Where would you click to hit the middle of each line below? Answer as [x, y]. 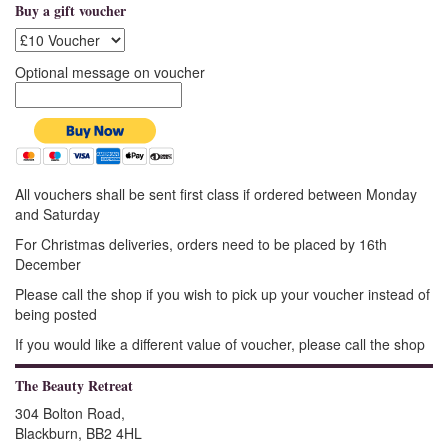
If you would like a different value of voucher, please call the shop [220, 343]
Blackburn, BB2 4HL [78, 432]
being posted [56, 313]
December [48, 263]
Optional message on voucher [110, 71]
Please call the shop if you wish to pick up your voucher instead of [222, 293]
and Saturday [57, 213]
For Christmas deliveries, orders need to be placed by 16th [201, 243]
